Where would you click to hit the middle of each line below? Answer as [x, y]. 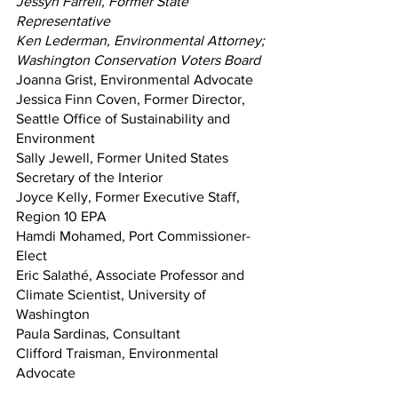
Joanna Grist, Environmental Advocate [135, 79]
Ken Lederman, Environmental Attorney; [142, 40]
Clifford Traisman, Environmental [119, 353]
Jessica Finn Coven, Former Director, [132, 99]
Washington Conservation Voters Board [138, 60]
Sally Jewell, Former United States [124, 157]
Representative [63, 20]
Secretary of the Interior [89, 177]
